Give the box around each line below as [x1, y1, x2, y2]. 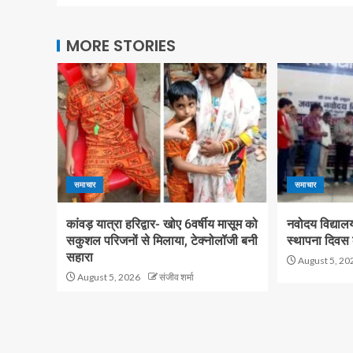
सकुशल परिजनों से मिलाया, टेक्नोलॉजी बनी [66, 232, 258, 248]
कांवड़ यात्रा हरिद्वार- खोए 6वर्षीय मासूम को [66, 216, 258, 232]
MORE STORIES [66, 34, 176, 57]
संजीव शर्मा [159, 270, 194, 283]
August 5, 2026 [76, 270, 140, 283]
